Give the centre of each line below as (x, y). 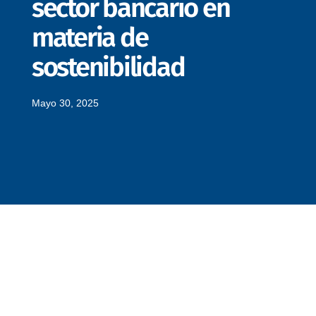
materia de (90, 38)
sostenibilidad (108, 67)
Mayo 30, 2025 (65, 103)
